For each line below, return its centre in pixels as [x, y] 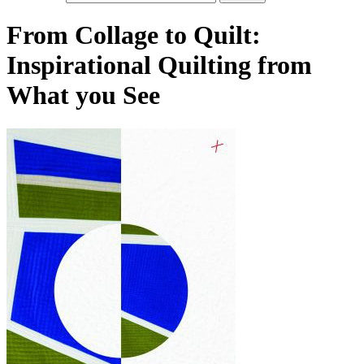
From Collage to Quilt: [134, 35]
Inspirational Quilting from [159, 65]
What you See [83, 95]
